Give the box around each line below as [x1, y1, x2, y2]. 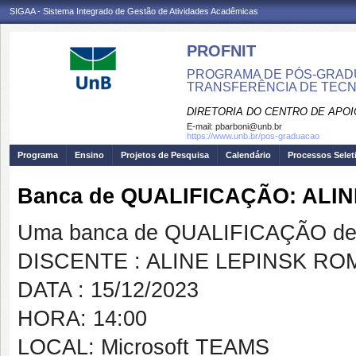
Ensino [75, 150, 104, 160]
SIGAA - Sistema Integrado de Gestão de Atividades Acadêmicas [10, 6, 258, 16]
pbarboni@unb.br [215, 122, 282, 131]
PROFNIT [187, 42, 256, 60]
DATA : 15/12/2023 [17, 278, 199, 302]
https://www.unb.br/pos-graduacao [187, 131, 319, 141]
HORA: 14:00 [17, 307, 147, 331]
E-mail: [187, 122, 215, 131]
